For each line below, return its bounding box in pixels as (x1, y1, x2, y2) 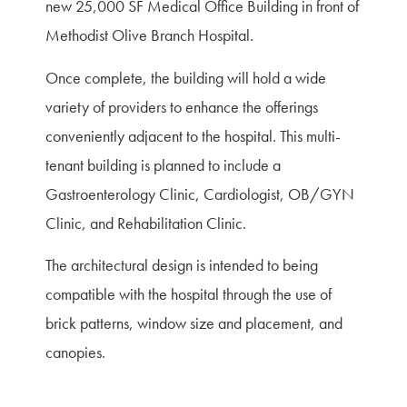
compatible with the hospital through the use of (45, 283, 332, 305)
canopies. (45, 342, 105, 363)
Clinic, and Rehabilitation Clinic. (45, 212, 246, 233)
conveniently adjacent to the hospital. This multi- (45, 124, 341, 146)
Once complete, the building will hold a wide (45, 66, 326, 88)
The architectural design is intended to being (45, 254, 318, 276)
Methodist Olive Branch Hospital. (45, 25, 253, 46)
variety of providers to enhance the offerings (45, 95, 318, 117)
